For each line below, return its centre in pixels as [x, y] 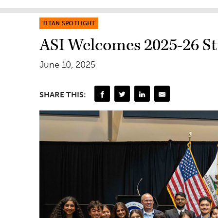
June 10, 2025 [67, 64]
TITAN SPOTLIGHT [69, 23]
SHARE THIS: [63, 94]
